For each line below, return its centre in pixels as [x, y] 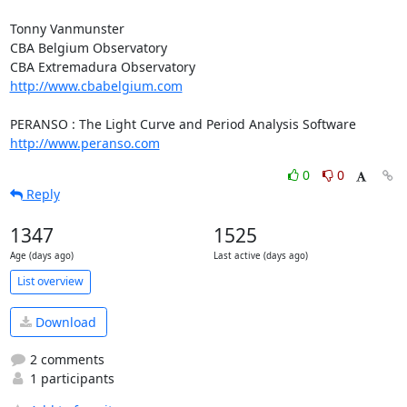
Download [64, 322]
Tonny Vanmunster [67, 28]
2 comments [65, 359]
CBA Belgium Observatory [88, 47]
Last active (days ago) [260, 255]
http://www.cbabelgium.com [96, 85]
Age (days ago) [41, 255]
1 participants [70, 378]
